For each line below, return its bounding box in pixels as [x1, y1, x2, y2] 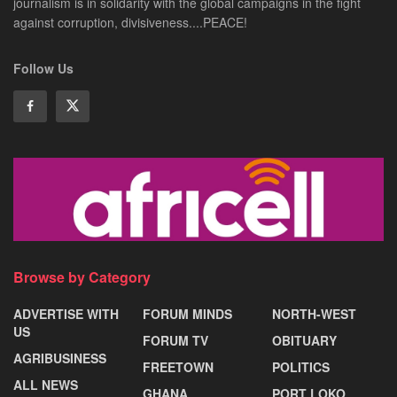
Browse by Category [13, 267, 151, 288]
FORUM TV [143, 331, 208, 350]
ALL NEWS [13, 376, 78, 394]
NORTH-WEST [272, 305, 356, 323]
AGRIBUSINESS [13, 349, 106, 368]
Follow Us [13, 59, 74, 78]
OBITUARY [272, 331, 337, 350]
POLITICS [272, 358, 330, 377]
